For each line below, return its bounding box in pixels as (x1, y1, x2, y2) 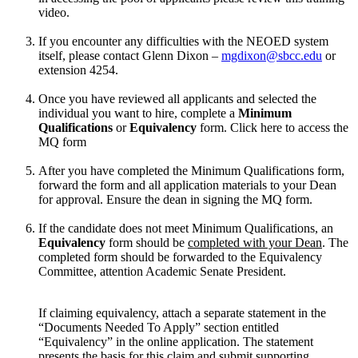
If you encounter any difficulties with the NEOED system (38, 34, 328, 49)
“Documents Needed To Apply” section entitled (38, 320, 279, 335)
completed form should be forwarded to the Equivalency (38, 250, 322, 265)
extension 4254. (38, 63, 121, 78)
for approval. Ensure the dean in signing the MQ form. (38, 193, 312, 207)
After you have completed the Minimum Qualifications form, (38, 164, 344, 178)
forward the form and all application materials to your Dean (38, 178, 336, 193)
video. (38, 6, 70, 20)
